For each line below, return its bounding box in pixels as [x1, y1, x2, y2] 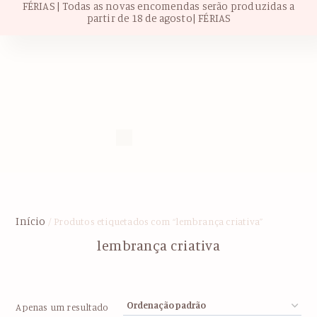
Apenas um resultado [16, 301, 109, 313]
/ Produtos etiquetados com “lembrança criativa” [45, 215, 263, 228]
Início [16, 214, 46, 229]
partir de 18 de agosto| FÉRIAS [86, 11, 231, 25]
